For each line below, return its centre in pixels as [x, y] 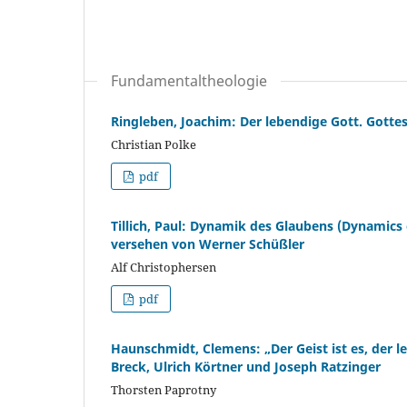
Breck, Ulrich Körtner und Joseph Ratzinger [246, 366]
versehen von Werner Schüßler [208, 243]
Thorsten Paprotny [164, 389]
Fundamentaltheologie [189, 80]
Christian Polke [154, 144]
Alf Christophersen [164, 267]
